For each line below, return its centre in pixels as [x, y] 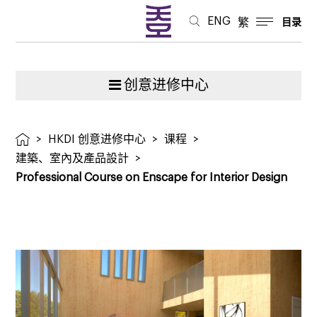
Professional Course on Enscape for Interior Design [152, 177]
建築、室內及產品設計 [73, 158]
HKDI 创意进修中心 [97, 139]
